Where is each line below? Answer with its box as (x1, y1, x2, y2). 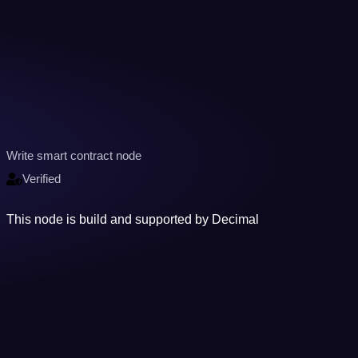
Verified (22, 172, 62, 186)
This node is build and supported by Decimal (6, 212, 260, 226)
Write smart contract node (6, 148, 142, 162)
